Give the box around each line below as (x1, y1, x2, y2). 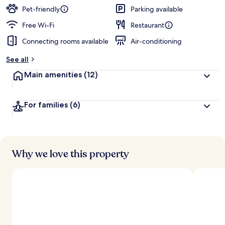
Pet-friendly (22, 5, 60, 14)
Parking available (131, 5, 183, 14)
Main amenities (24, 70, 84, 79)
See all (6, 55, 29, 64)
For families (24, 100, 70, 109)
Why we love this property (12, 147, 129, 161)
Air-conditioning (131, 37, 182, 46)
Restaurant (131, 21, 164, 30)
